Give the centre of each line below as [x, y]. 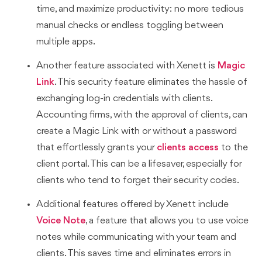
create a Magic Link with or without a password [137, 132]
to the [234, 148]
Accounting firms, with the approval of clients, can [142, 115]
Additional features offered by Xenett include [133, 204]
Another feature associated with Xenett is [127, 66]
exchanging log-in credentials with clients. [124, 99]
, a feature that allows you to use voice [167, 220]
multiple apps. [66, 42]
